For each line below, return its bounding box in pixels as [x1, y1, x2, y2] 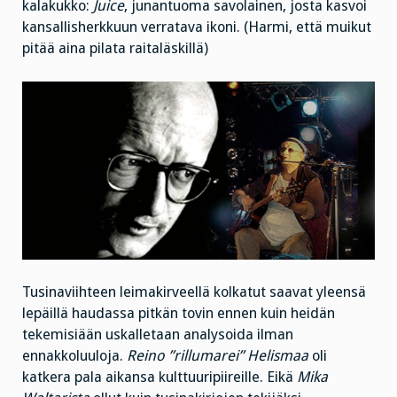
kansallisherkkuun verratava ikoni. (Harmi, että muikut [22, 19, 371, 36]
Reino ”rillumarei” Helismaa [127, 346, 308, 364]
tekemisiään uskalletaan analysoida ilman [22, 325, 293, 343]
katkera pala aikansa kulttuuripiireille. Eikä [22, 368, 297, 385]
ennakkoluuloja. [22, 346, 127, 364]
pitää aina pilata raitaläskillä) [22, 40, 208, 58]
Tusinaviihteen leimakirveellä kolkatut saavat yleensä [22, 283, 366, 300]
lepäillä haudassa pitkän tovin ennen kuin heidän [22, 304, 335, 322]
